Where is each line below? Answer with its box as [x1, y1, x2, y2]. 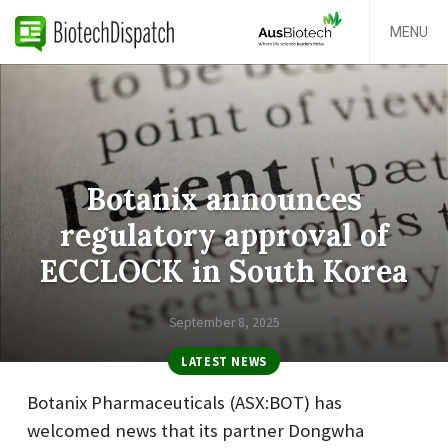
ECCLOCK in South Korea [40, 252, 408, 291]
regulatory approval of [60, 216, 388, 255]
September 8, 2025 [168, 313, 280, 331]
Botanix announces [86, 180, 362, 219]
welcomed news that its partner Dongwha [27, 418, 364, 442]
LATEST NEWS [180, 353, 267, 370]
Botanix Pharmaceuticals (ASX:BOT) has [27, 390, 342, 414]
